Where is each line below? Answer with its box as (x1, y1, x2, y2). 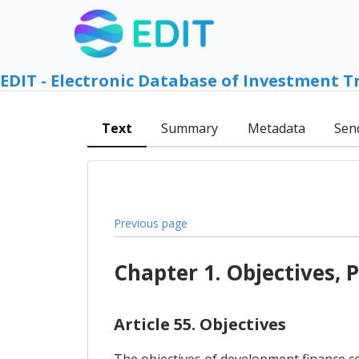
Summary (161, 119, 219, 138)
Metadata (247, 119, 305, 138)
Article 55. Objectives (113, 313, 286, 335)
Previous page (113, 215, 188, 231)
